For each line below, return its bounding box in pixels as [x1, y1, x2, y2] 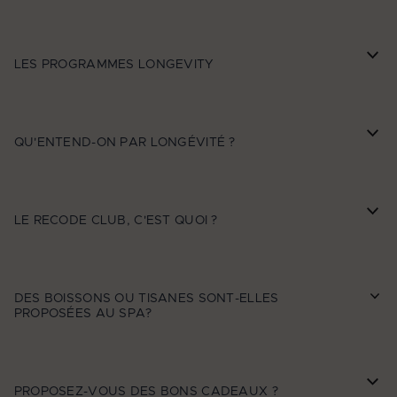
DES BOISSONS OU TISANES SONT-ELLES [13, 292, 279, 305]
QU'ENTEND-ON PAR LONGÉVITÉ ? [13, 136, 239, 150]
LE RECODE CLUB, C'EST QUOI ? [13, 214, 218, 228]
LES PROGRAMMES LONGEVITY [13, 58, 214, 72]
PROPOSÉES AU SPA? [13, 307, 152, 320]
